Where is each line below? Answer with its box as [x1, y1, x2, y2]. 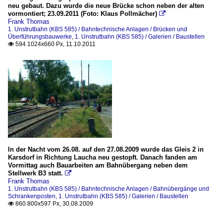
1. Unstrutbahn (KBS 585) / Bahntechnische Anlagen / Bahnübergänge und [8, 185, 209, 193]
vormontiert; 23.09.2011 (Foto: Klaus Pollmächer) [8, 10, 157, 18]
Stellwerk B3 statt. [8, 169, 63, 177]
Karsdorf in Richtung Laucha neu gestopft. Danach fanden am [8, 154, 197, 162]
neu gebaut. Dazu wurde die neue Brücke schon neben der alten [8, 2, 204, 10]
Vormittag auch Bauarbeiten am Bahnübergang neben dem [8, 162, 188, 169]
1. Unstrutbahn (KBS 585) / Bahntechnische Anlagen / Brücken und [8, 26, 187, 33]
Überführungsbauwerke [8, 33, 72, 41]
